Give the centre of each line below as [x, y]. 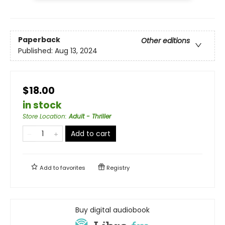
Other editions [165, 40]
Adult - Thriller [90, 116]
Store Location [44, 116]
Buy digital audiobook [113, 210]
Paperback [39, 39]
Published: [36, 50]
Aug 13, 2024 [76, 50]
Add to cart [91, 133]
